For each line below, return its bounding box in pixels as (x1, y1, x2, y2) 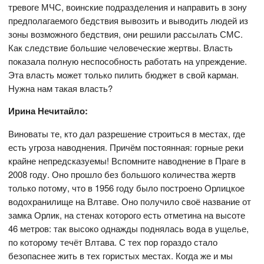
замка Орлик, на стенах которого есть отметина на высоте (8, 209, 246, 221)
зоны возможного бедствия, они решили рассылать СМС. (8, 28, 243, 40)
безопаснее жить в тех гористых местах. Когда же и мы (8, 249, 233, 262)
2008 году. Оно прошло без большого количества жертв (8, 168, 236, 180)
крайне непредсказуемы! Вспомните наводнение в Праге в (8, 154, 246, 167)
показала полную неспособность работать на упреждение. (8, 55, 247, 67)
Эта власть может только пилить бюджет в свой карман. (8, 68, 239, 81)
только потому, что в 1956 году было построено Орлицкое (8, 181, 245, 194)
